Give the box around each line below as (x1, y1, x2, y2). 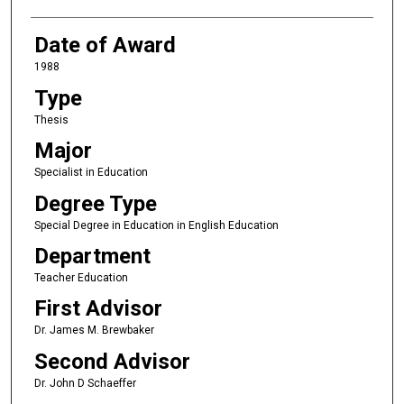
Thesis (33, 113, 69, 126)
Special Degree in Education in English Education (33, 218, 279, 232)
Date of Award (33, 32, 176, 59)
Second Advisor (33, 348, 190, 374)
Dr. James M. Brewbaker (33, 324, 154, 337)
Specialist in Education (33, 166, 148, 179)
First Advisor (33, 296, 162, 322)
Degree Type (33, 190, 157, 216)
